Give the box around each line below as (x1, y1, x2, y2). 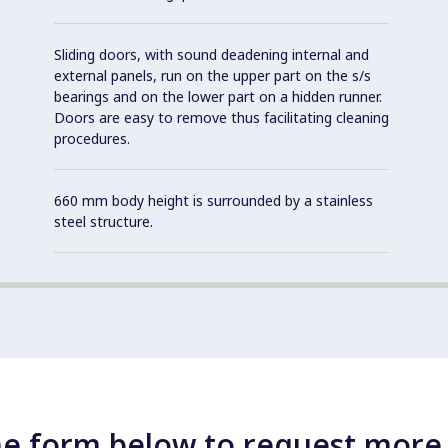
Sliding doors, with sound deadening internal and (54, 44, 369, 64)
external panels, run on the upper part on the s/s (54, 65, 371, 85)
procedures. (54, 128, 130, 148)
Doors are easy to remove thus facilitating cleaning (54, 107, 389, 127)
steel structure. (54, 211, 153, 231)
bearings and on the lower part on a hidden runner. (54, 86, 382, 106)
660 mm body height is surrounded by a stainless (54, 190, 373, 210)
